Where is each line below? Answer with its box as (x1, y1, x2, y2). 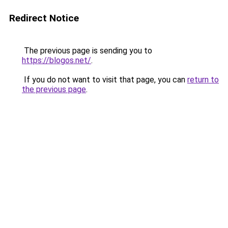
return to (187, 75, 219, 84)
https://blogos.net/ (22, 55, 91, 65)
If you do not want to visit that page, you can (22, 75, 187, 84)
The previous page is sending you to (22, 46, 152, 55)
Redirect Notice (9, 12, 79, 24)
